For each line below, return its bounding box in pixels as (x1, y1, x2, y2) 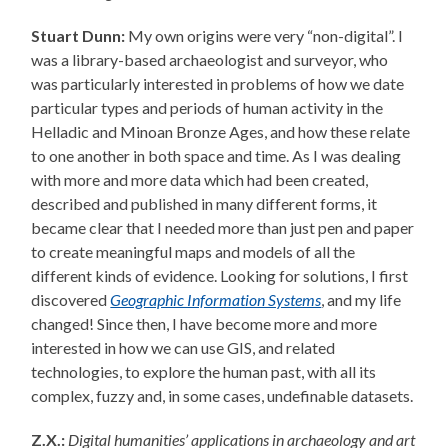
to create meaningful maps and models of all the (31, 242, 356, 262)
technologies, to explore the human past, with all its (31, 362, 377, 382)
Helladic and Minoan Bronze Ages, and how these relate (31, 122, 411, 142)
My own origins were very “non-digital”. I (128, 26, 404, 46)
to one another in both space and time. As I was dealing (31, 146, 402, 166)
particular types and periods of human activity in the (31, 98, 384, 118)
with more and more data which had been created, (31, 170, 369, 190)
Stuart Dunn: (31, 26, 129, 46)
